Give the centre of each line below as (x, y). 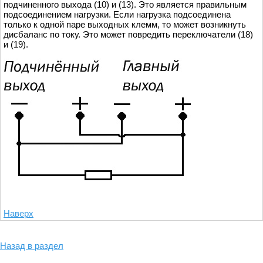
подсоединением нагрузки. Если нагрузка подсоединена (117, 15)
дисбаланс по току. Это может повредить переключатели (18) (128, 35)
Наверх (18, 214)
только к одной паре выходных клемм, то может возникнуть (125, 25)
